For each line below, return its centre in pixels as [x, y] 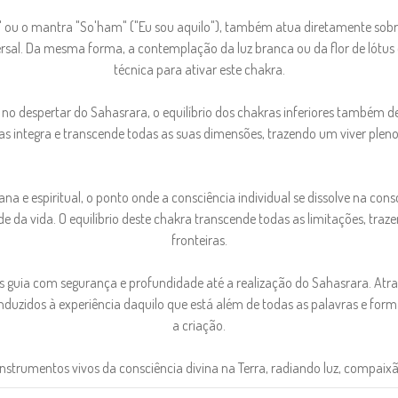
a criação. [199, 325]
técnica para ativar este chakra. [199, 69]
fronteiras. [199, 239]
